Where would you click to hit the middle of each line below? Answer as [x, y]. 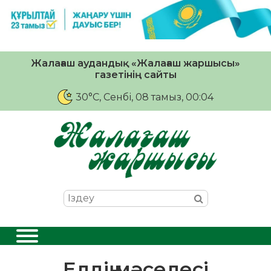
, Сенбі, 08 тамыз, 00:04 [156, 97]
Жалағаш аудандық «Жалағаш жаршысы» [135, 63]
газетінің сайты [135, 74]
